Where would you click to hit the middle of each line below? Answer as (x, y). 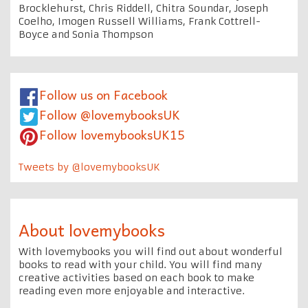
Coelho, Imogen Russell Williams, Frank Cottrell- (140, 21)
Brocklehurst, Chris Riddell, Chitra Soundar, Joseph (143, 8)
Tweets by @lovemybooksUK (89, 167)
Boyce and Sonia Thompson (86, 34)
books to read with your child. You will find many (140, 264)
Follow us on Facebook (103, 94)
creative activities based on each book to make (136, 277)
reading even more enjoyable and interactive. (132, 290)
